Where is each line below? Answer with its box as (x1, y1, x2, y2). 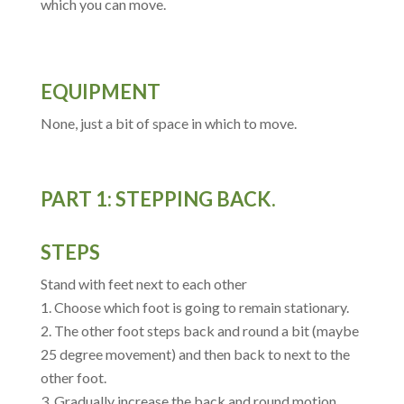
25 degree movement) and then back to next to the (40, 344, 350, 363)
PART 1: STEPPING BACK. (40, 186, 276, 211)
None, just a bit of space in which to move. (40, 114, 297, 132)
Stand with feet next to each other (40, 274, 247, 292)
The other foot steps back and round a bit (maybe (53, 321, 359, 339)
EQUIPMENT (40, 78, 161, 104)
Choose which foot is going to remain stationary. (53, 298, 349, 316)
